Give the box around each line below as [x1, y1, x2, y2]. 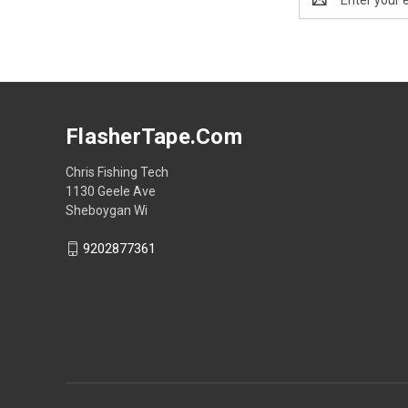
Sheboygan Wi [66, 202, 148, 218]
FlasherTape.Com [66, 123, 242, 149]
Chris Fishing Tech [66, 164, 168, 179]
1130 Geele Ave [66, 183, 156, 199]
